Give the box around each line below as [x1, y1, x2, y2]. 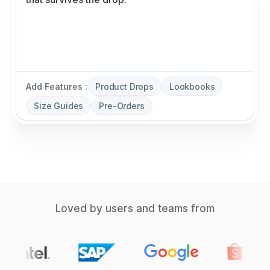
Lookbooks [169, 81, 215, 92]
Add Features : [26, 81, 87, 92]
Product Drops [95, 81, 154, 92]
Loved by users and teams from [55, 202, 215, 215]
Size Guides [34, 100, 84, 111]
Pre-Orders [99, 100, 145, 111]
